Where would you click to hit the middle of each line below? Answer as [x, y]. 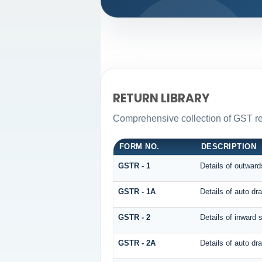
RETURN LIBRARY [161, 98]
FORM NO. [139, 147]
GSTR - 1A [137, 192]
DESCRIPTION [229, 147]
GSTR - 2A [137, 243]
